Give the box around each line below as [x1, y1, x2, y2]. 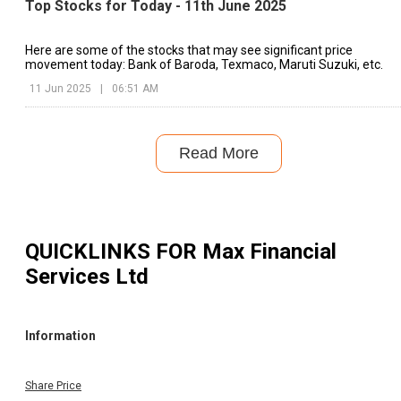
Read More [178, 144, 259, 163]
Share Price [25, 380, 81, 393]
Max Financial [202, 239, 337, 265]
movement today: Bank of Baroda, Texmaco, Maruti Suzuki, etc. [25, 57, 383, 73]
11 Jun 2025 [30, 82, 91, 96]
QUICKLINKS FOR [25, 239, 202, 265]
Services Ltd [25, 264, 149, 290]
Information [25, 328, 96, 343]
